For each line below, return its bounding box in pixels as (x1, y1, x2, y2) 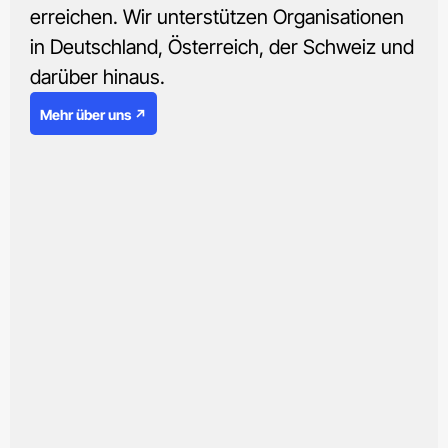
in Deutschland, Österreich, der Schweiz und (30, 35, 414, 60)
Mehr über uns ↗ (40, 106, 147, 124)
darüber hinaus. (30, 65, 165, 90)
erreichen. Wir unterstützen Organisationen (30, 5, 404, 30)
